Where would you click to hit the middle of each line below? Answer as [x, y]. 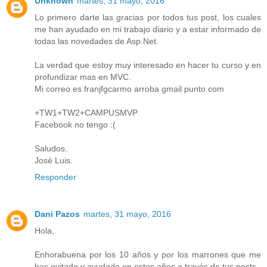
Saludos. [51, 149]
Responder [55, 177]
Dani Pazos [57, 214]
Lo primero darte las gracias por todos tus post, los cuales [148, 18]
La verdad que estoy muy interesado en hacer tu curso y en [148, 65]
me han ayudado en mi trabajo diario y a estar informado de [148, 30]
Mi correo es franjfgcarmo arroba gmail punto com [129, 89]
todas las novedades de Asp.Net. [97, 41]
